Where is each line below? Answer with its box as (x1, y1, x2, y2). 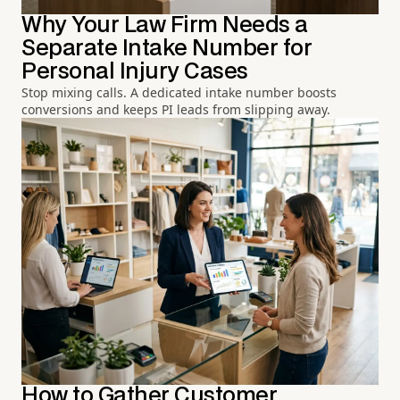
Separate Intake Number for (21, 38, 312, 60)
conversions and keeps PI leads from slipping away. (21, 101, 330, 119)
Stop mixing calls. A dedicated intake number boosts (21, 84, 337, 102)
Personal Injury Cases (21, 62, 248, 83)
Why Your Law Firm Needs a (21, 15, 308, 37)
